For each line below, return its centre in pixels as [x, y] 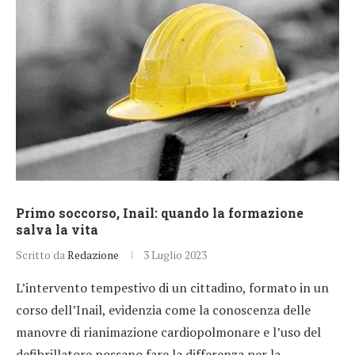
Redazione [93, 254]
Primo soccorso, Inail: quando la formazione [160, 212]
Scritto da [42, 254]
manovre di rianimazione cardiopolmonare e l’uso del [168, 332]
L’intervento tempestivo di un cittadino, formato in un [172, 287]
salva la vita [57, 229]
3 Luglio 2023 [175, 254]
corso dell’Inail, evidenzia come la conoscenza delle [163, 309]
